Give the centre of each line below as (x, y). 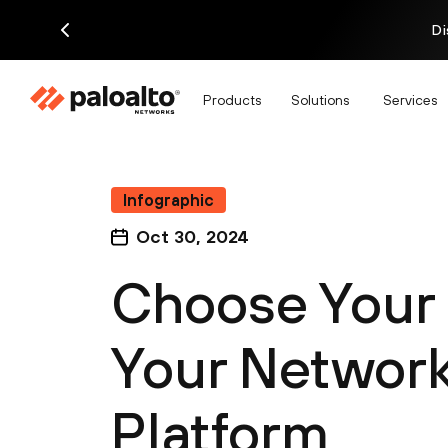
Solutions (320, 99)
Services (410, 99)
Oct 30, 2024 (192, 236)
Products (232, 99)
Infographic (168, 200)
